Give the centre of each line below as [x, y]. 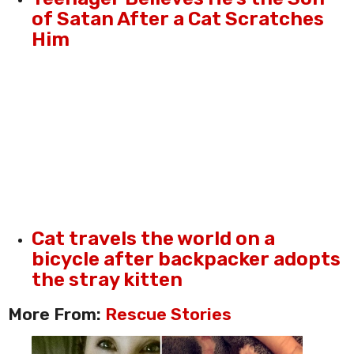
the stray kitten [107, 279]
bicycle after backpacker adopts [186, 258]
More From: [56, 314]
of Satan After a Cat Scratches [178, 19]
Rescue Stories [168, 314]
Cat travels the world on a [153, 238]
